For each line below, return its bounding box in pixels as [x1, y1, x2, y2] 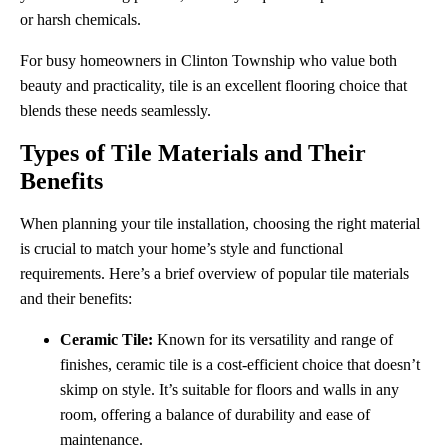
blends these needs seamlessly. [20, 102, 211, 119]
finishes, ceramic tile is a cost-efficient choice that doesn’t [60, 356, 420, 373]
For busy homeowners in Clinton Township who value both [20, 52, 397, 69]
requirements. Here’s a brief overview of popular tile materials [20, 265, 409, 282]
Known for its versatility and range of [157, 331, 393, 348]
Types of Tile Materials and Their [20, 140, 366, 166]
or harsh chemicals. [20, 11, 145, 28]
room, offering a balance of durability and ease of [60, 406, 370, 423]
